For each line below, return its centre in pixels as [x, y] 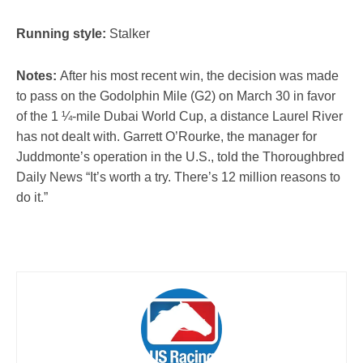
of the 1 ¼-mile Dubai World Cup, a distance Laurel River [179, 116]
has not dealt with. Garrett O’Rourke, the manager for [167, 136]
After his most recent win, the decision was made [199, 75]
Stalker [130, 33]
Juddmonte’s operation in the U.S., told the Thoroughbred [180, 156]
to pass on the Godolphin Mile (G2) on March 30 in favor [176, 96]
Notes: [38, 75]
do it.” [32, 197]
